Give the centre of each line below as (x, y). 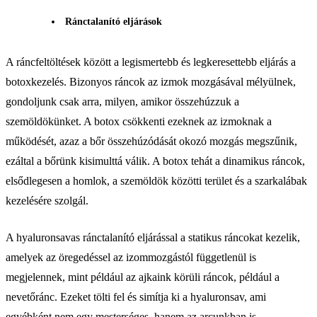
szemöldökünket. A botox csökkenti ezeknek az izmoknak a (139, 121)
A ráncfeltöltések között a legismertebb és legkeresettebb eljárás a (151, 62)
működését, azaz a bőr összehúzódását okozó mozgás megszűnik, (151, 141)
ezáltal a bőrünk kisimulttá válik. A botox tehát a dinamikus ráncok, (155, 161)
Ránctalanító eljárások (114, 21)
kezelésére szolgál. (47, 200)
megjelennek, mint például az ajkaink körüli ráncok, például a (143, 277)
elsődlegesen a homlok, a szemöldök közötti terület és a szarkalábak (156, 180)
